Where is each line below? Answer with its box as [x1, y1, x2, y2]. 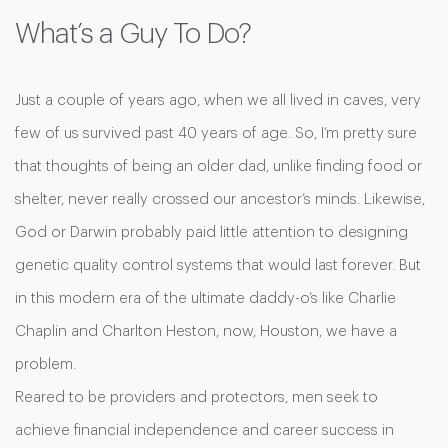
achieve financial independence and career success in [15, 423, 394, 438]
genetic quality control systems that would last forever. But [15, 258, 421, 273]
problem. [15, 357, 76, 372]
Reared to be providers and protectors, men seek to [15, 390, 378, 405]
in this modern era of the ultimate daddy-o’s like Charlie [15, 291, 396, 306]
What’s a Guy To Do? [15, 20, 252, 48]
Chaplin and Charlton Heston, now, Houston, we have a [15, 324, 397, 339]
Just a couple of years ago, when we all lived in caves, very [15, 93, 421, 108]
